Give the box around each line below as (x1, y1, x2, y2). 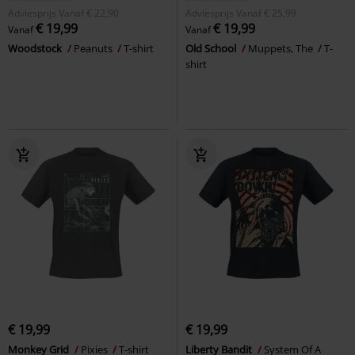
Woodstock (8, 40, 64, 55)
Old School (185, 40, 239, 55)
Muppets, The (248, 40, 315, 55)
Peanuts (74, 40, 115, 55)
